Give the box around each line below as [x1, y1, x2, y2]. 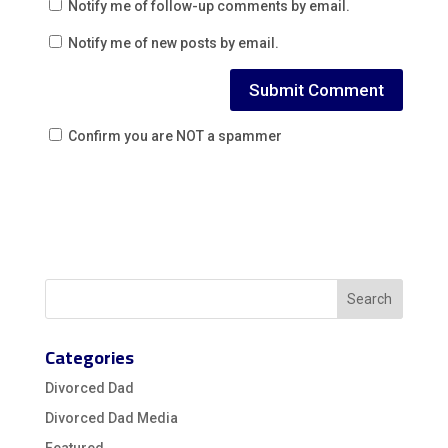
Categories [44, 340, 134, 374]
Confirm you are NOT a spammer [64, 127, 282, 144]
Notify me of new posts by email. [67, 34, 279, 51]
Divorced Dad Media [44, 409, 178, 426]
